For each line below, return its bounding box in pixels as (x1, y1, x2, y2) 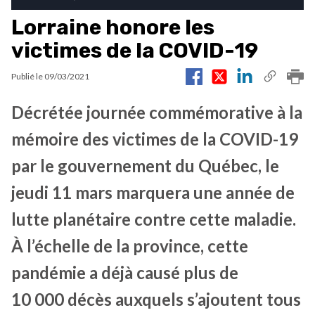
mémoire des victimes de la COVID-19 (11, 128, 298, 149)
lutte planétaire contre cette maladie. (11, 208, 296, 229)
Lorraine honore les (11, 14, 214, 40)
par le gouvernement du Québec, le (11, 155, 279, 176)
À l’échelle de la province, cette (11, 235, 248, 256)
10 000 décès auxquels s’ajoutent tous (11, 288, 301, 309)
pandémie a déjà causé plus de (11, 262, 238, 283)
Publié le (11, 71, 44, 82)
